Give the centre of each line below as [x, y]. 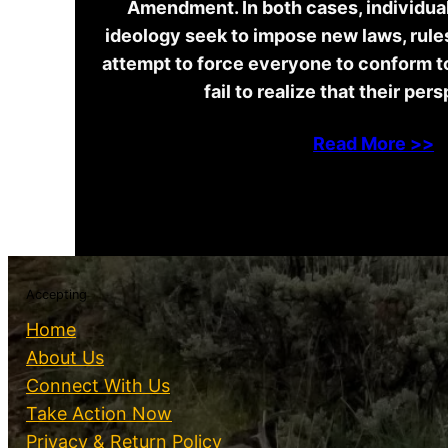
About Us [65, 357]
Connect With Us [98, 385]
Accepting [56, 294]
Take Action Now [99, 413]
